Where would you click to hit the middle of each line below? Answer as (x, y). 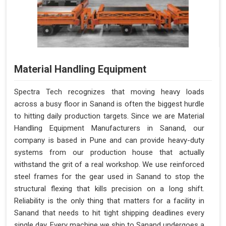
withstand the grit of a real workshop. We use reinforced (109, 165)
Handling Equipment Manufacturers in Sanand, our (109, 128)
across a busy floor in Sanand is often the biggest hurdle (109, 104)
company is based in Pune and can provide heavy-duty (109, 140)
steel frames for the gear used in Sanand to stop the (109, 177)
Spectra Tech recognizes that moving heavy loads (109, 92)
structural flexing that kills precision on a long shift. (109, 189)
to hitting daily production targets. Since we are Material (109, 116)
